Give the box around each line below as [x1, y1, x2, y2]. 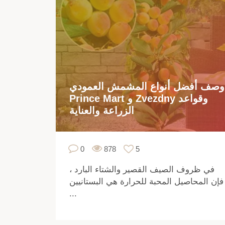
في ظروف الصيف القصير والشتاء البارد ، [69, 164, 214, 174]
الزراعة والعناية [69, 104, 134, 116]
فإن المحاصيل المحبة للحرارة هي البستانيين [69, 176, 223, 186]
